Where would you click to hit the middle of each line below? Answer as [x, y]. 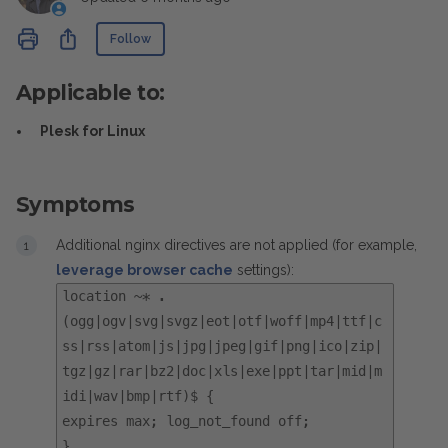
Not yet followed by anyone [256, 32]
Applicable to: [90, 92]
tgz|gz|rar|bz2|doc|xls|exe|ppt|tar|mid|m [222, 371]
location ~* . [114, 296]
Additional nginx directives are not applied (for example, [236, 245]
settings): [263, 270]
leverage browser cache [144, 270]
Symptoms [75, 204]
